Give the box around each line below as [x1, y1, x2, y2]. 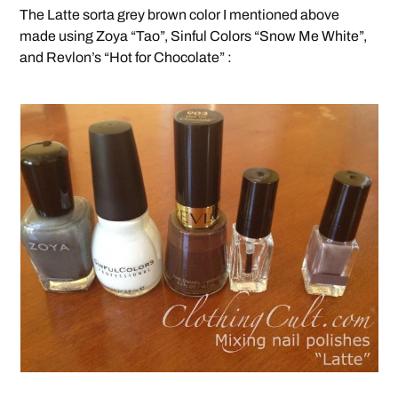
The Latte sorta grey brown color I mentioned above [20, 7, 340, 23]
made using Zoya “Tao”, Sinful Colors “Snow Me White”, [20, 28, 368, 44]
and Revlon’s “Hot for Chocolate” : [20, 50, 233, 66]
